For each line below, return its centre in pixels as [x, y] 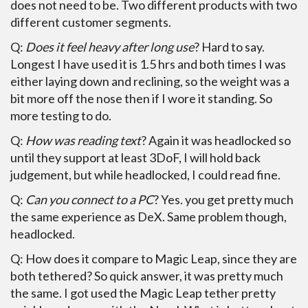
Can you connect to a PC [89, 200]
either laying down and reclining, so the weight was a [150, 81]
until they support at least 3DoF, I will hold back [135, 158]
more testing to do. [61, 116]
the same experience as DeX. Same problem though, [148, 217]
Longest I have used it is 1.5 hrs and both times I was [148, 64]
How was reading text [83, 141]
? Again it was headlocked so [216, 141]
